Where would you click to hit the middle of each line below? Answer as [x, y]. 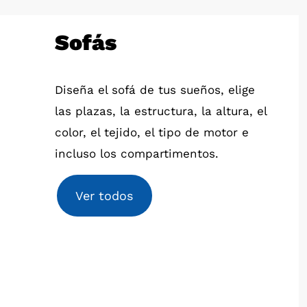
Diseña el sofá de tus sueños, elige [155, 90]
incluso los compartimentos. [136, 153]
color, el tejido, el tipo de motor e [151, 132]
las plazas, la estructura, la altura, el [160, 111]
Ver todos [105, 196]
